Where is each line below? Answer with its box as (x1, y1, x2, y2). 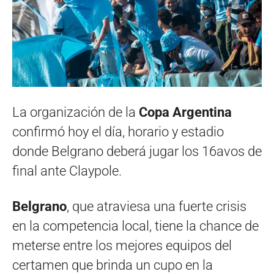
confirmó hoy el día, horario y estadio (12, 124, 224, 140)
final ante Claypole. (12, 163, 122, 179)
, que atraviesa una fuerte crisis (67, 199, 246, 215)
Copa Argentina (139, 105, 232, 120)
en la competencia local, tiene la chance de (12, 218, 259, 234)
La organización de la (12, 105, 139, 120)
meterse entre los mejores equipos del (12, 238, 232, 254)
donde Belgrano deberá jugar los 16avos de (12, 144, 262, 160)
